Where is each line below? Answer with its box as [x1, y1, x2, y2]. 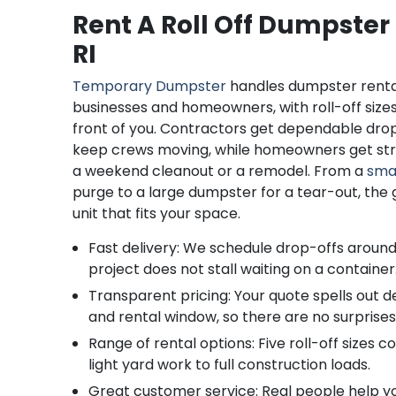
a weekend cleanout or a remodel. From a [72, 161, 368, 181]
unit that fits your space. [72, 203, 241, 224]
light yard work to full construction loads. [88, 354, 371, 375]
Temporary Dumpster [72, 76, 227, 96]
